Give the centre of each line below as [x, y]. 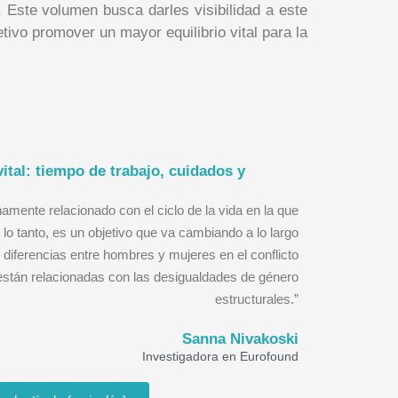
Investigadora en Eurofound [220, 357]
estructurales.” [257, 299]
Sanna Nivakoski [240, 339]
